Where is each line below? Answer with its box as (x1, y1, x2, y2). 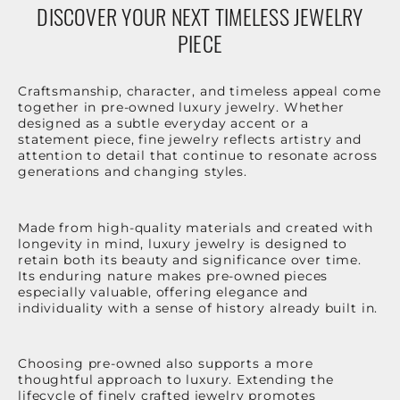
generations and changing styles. (18, 162, 247, 179)
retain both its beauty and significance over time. (18, 251, 362, 268)
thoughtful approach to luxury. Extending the (18, 371, 334, 388)
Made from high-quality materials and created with (18, 219, 374, 236)
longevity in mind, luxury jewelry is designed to (18, 235, 348, 252)
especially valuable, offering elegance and (18, 283, 309, 300)
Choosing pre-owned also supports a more (18, 355, 313, 372)
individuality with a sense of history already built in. (18, 299, 379, 316)
